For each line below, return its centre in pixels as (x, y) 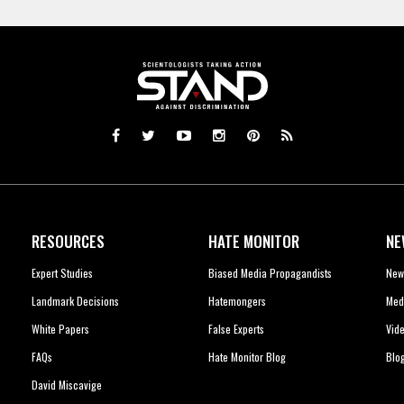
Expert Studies (62, 273)
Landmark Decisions (75, 301)
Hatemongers (238, 301)
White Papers (60, 329)
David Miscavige (66, 385)
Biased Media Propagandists (271, 273)
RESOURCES (68, 242)
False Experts (237, 329)
